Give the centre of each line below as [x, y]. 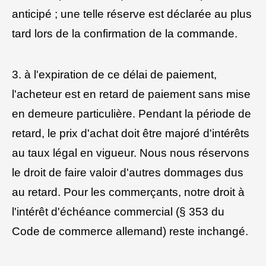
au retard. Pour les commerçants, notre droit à [128, 192]
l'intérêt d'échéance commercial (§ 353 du [118, 211]
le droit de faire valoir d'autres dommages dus [128, 172]
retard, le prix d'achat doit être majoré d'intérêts [131, 133]
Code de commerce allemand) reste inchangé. [130, 231]
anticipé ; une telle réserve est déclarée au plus [132, 14]
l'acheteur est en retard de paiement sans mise [131, 94]
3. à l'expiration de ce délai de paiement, [114, 74]
